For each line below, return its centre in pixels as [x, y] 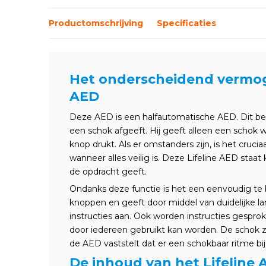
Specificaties [186, 23]
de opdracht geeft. [108, 172]
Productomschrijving [96, 23]
